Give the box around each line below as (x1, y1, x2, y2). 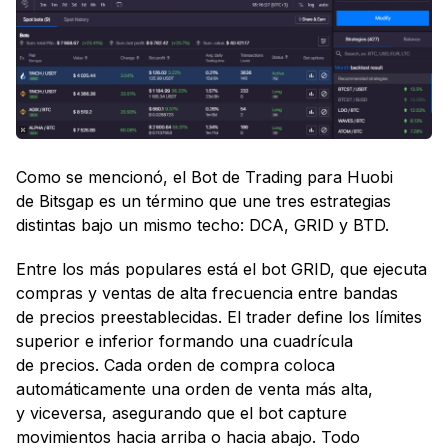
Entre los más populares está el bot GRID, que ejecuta (16, 259, 427, 280)
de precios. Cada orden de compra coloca (16, 355, 335, 376)
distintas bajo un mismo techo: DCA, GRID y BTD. (16, 215, 389, 236)
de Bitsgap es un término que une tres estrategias (16, 191, 391, 212)
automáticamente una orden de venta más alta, (16, 379, 373, 400)
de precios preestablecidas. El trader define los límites (16, 307, 422, 328)
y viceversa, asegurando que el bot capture (16, 403, 347, 424)
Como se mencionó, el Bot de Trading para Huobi (16, 167, 393, 188)
